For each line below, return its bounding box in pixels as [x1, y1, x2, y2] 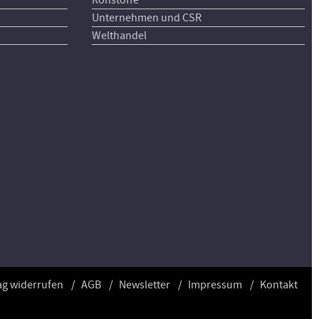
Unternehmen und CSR [91, 10, 202, 25]
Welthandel [91, 28, 147, 43]
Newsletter [119, 278, 170, 293]
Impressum [188, 278, 242, 293]
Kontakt [260, 278, 298, 293]
